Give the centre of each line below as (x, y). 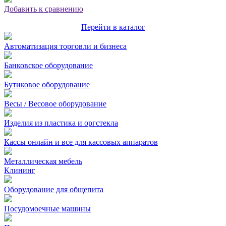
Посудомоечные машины (47, 209)
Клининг (20, 170)
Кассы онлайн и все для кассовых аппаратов (81, 142)
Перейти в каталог (113, 27)
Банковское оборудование (48, 65)
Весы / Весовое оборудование (55, 104)
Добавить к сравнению (44, 9)
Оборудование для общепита (54, 189)
